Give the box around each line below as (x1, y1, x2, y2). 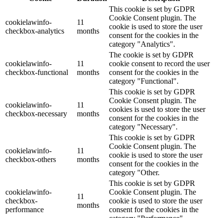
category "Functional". (109, 77, 179, 86)
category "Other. (109, 168, 160, 177)
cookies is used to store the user (109, 105, 205, 114)
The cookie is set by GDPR (109, 51, 194, 59)
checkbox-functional (5, 68, 68, 77)
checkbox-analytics (5, 27, 64, 36)
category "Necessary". (109, 123, 178, 131)
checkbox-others (5, 155, 56, 164)
